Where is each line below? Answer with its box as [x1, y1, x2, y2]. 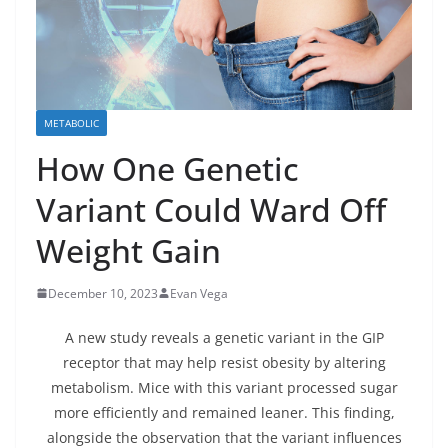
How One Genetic [36, 146, 299, 190]
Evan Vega [170, 284, 228, 302]
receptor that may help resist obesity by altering [62, 352, 386, 372]
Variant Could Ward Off [36, 187, 386, 231]
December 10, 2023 [48, 284, 158, 302]
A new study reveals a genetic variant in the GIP [64, 327, 384, 347]
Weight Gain [36, 228, 221, 272]
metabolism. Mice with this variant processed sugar [50, 377, 398, 397]
